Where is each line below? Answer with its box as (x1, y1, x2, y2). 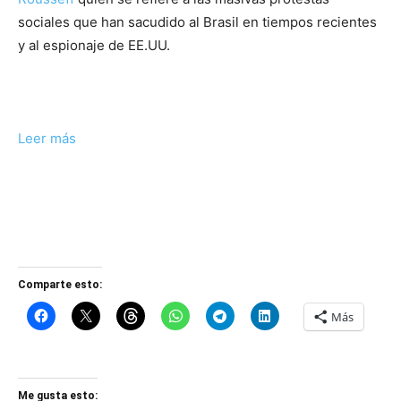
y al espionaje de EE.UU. (18, 36, 170, 54)
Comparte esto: (18, 277, 102, 291)
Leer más (18, 129, 76, 147)
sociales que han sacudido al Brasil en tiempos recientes (18, 13, 377, 30)
